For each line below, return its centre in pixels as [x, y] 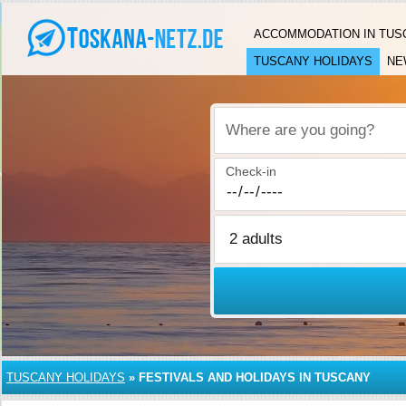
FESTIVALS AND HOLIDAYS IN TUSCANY [255, 377]
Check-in [251, 171]
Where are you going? [290, 140]
